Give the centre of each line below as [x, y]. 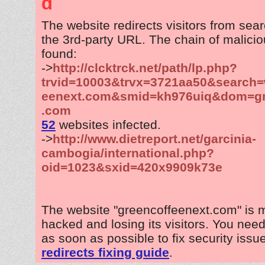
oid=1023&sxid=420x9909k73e [132, 167]
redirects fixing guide [105, 252]
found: [59, 53]
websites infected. [108, 124]
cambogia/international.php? [128, 153]
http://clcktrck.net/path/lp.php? [145, 67]
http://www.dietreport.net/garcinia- [154, 138]
